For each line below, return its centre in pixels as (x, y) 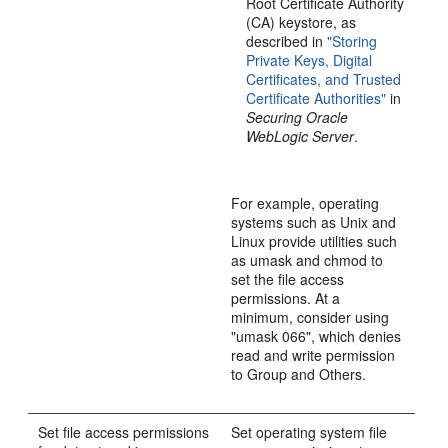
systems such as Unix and (314, 222)
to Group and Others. (299, 374)
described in (287, 41)
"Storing (352, 41)
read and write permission (313, 355)
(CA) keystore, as (301, 22)
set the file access (288, 279)
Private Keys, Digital (309, 60)
